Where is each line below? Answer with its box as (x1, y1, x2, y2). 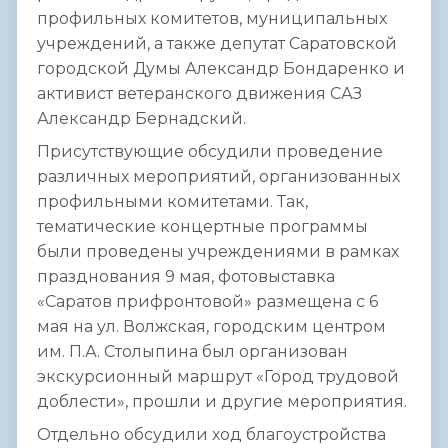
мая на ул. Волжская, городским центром (37, 317, 386, 337)
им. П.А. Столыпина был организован (37, 342, 348, 362)
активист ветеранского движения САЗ (37, 84, 362, 104)
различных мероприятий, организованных (37, 167, 400, 187)
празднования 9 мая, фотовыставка (37, 267, 335, 287)
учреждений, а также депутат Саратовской (37, 34, 397, 54)
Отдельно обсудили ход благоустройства (37, 425, 386, 445)
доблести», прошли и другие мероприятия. (37, 392, 407, 412)
